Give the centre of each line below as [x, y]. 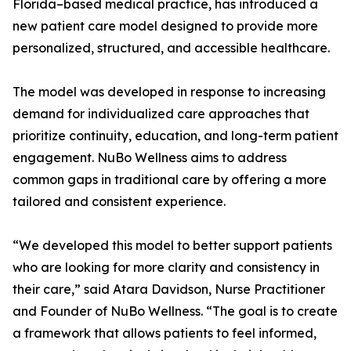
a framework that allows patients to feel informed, [165, 333]
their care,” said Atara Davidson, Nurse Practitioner [169, 289]
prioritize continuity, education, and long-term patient [175, 136]
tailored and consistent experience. [119, 202]
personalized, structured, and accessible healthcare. [171, 48]
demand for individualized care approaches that [161, 114]
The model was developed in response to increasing [169, 92]
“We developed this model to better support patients [172, 246]
